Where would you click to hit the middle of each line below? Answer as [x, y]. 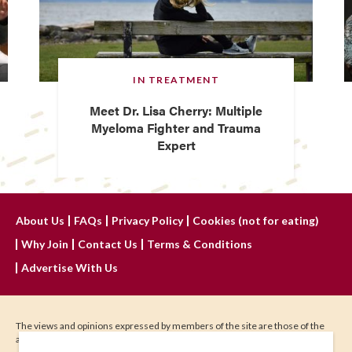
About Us [40, 220]
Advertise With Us [70, 267]
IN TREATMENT [176, 79]
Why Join [45, 244]
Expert [176, 145]
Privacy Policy [147, 220]
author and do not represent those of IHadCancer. [119, 339]
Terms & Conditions [200, 244]
